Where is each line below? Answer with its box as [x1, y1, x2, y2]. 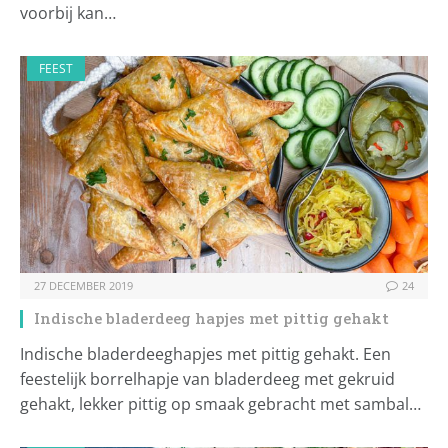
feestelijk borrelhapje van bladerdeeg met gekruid [20, 368, 395, 391]
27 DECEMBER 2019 [34, 278, 133, 294]
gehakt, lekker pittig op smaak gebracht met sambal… [20, 393, 421, 416]
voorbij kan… [20, 2, 116, 25]
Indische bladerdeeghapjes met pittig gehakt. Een [20, 343, 391, 366]
